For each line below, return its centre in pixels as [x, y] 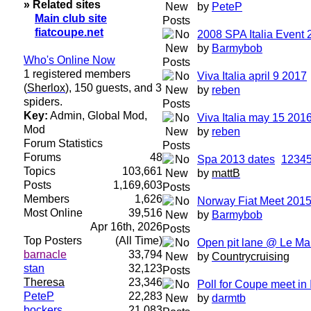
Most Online [53, 213]
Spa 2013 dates [236, 159]
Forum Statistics [63, 143]
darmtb [229, 298]
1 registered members [77, 74]
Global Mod [116, 116]
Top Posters [53, 241]
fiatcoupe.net [69, 32]
